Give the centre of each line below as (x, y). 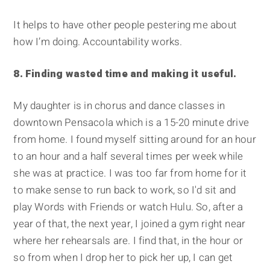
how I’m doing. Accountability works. (98, 42)
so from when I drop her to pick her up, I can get (123, 258)
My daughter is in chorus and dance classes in (119, 106)
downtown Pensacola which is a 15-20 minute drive (131, 123)
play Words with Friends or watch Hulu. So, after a (128, 207)
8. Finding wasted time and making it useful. (125, 74)
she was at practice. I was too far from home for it (130, 174)
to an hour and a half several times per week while (128, 157)
